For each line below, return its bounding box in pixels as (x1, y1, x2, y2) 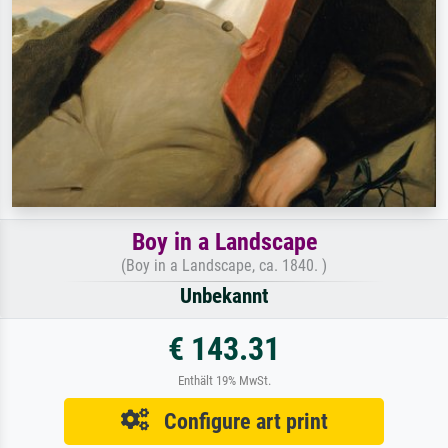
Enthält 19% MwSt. (177, 372, 271, 388)
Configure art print (148, 407, 328, 434)
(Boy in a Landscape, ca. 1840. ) (121, 255, 327, 275)
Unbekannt (180, 283, 268, 308)
